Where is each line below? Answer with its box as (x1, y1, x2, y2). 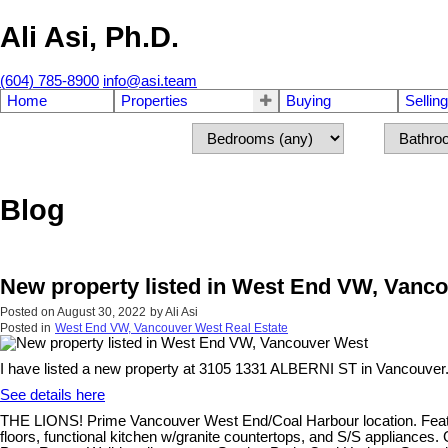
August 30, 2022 (57, 304, 146, 319)
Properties (120, 93, 188, 110)
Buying (286, 93, 331, 110)
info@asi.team (103, 73, 197, 90)
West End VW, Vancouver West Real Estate (55, 320, 288, 335)
